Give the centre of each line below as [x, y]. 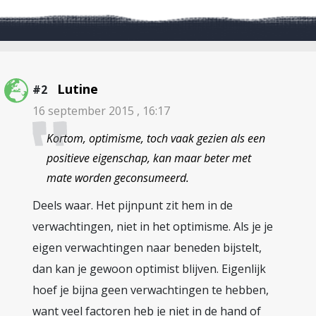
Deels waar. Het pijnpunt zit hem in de [133, 205]
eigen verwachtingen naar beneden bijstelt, [147, 248]
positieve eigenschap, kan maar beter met [149, 158]
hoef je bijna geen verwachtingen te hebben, [151, 290]
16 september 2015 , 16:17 [101, 111]
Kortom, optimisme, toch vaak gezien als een [156, 138]
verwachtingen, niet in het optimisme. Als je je [153, 226]
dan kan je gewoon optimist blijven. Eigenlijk [149, 269]
